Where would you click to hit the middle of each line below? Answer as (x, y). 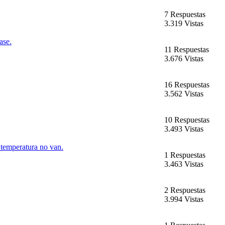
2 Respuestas (185, 190)
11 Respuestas (187, 50)
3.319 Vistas (184, 24)
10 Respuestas (187, 120)
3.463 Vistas (184, 164)
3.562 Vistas (184, 94)
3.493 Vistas (184, 129)
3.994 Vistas (184, 199)
